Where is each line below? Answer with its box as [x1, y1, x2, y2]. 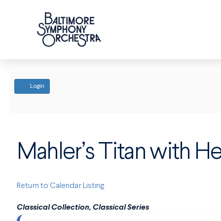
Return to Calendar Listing [16, 182, 104, 190]
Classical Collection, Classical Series [16, 204, 149, 212]
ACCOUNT [53, 82, 142, 99]
